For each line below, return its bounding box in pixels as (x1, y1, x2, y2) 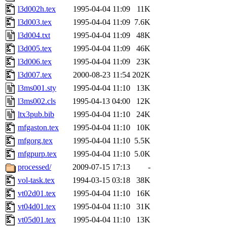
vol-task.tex (18, 176, 55, 185)
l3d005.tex (18, 44, 52, 53)
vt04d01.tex (18, 202, 56, 211)
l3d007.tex (18, 70, 52, 80)
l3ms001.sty (18, 84, 56, 93)
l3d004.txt (18, 31, 50, 40)
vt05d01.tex (18, 215, 56, 224)
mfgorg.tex (18, 136, 53, 145)
